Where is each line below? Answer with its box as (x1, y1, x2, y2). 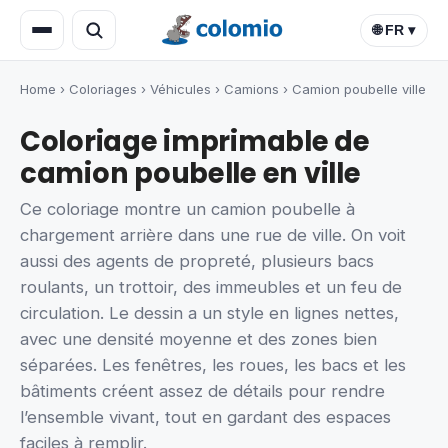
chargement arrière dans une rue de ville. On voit (20, 225, 406, 246)
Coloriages (69, 81, 137, 97)
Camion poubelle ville (292, 81, 426, 97)
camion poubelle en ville (20, 154, 361, 193)
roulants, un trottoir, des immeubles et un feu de (20, 277, 402, 298)
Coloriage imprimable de (20, 122, 370, 161)
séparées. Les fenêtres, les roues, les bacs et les (20, 355, 406, 376)
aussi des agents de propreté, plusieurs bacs (20, 251, 374, 272)
